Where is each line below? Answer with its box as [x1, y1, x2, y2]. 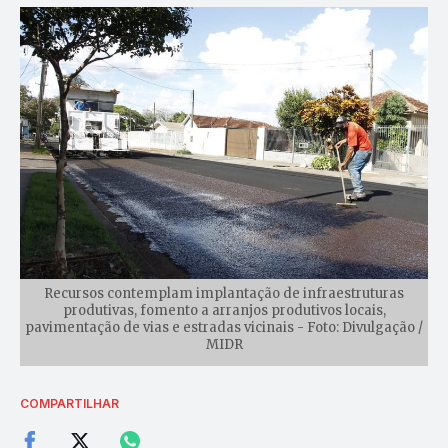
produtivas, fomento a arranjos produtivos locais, [62, 302, 386, 320]
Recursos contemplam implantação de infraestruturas [44, 285, 404, 303]
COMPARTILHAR [20, 396, 119, 412]
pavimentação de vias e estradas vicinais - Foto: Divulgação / [25, 319, 423, 337]
